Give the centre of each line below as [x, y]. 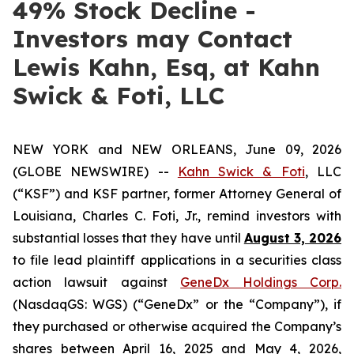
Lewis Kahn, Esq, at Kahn [166, 67]
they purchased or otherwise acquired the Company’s [177, 326]
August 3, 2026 [292, 238]
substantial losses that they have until [128, 238]
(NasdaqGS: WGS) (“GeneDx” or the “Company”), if [177, 304]
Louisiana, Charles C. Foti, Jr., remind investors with [177, 216]
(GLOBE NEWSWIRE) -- [95, 171]
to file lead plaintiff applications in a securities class [177, 260]
